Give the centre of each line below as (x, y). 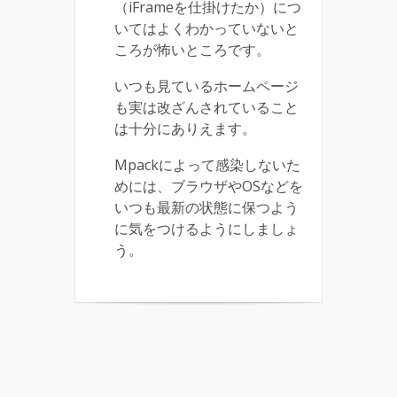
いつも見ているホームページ (206, 86)
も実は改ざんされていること (206, 108)
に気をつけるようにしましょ (206, 229)
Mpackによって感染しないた (207, 165)
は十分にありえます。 (185, 129)
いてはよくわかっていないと (206, 29)
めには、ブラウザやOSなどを (209, 187)
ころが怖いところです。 (192, 50)
